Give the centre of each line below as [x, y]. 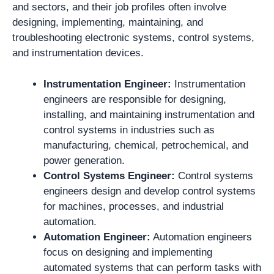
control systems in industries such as [129, 130]
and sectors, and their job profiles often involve [119, 7]
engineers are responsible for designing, [135, 99]
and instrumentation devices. [78, 53]
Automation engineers [201, 237]
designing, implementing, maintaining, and [108, 22]
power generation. [84, 160]
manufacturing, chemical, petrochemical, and [146, 145]
